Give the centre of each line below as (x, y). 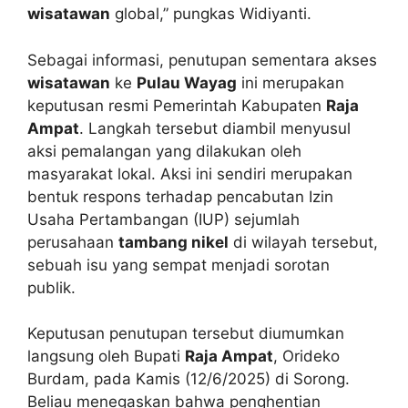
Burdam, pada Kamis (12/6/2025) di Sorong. (189, 379)
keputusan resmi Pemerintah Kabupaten (177, 105)
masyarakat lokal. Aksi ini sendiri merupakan (190, 173)
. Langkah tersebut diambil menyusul (215, 128)
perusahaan (73, 242)
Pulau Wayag (187, 82)
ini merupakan (291, 82)
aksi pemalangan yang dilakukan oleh (164, 151)
